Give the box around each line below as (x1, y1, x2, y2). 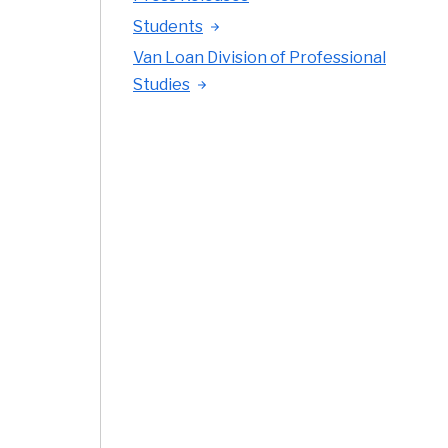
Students (133, 17, 203, 36)
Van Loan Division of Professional (133, 48, 386, 67)
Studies (133, 75, 190, 94)
